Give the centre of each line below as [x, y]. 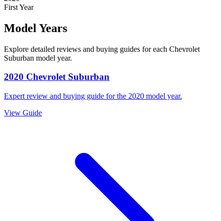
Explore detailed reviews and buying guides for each [86, 49]
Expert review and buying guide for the [66, 96]
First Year [19, 7]
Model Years [36, 28]
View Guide [23, 113]
